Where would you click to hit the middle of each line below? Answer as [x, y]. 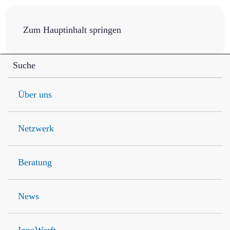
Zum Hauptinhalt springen [72, 30]
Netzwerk [36, 128]
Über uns [35, 94]
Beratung [35, 162]
